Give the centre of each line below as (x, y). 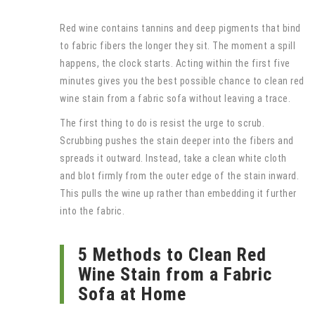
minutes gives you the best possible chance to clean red (182, 81)
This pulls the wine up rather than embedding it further (178, 193)
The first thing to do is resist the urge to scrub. (162, 123)
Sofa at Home (132, 294)
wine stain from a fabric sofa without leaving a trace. (175, 98)
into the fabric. (92, 211)
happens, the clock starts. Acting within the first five (175, 63)
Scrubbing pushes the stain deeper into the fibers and (177, 140)
